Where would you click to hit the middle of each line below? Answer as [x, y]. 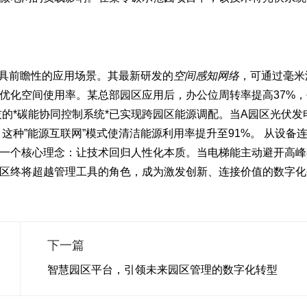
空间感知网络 [207, 76]
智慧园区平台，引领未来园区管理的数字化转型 [162, 270]
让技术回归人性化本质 [131, 152]
